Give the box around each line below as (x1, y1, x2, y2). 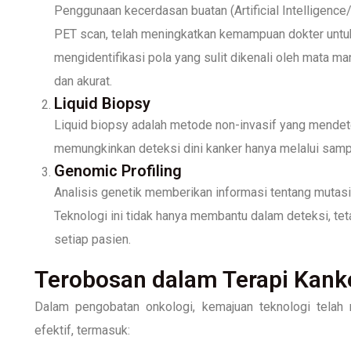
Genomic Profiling (54, 161, 182, 180)
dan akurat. (54, 73, 112, 89)
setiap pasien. (54, 231, 131, 247)
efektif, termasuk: (34, 322, 130, 338)
